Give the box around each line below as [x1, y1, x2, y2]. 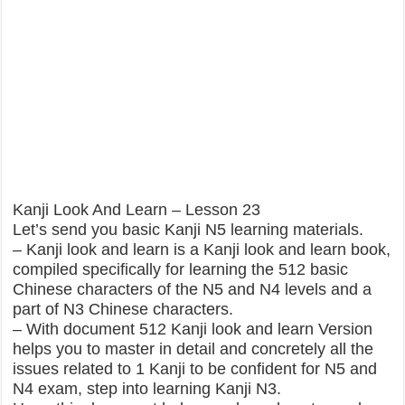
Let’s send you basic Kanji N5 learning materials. [13, 221, 364, 239]
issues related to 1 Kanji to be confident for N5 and [13, 360, 378, 378]
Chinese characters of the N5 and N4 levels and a [13, 280, 372, 298]
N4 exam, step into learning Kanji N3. [13, 380, 282, 398]
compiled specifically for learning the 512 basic [13, 260, 349, 278]
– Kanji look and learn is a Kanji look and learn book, [13, 240, 391, 259]
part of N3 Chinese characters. [13, 300, 234, 318]
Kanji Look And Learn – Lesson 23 [13, 201, 261, 219]
